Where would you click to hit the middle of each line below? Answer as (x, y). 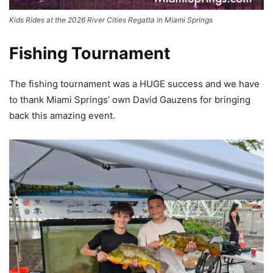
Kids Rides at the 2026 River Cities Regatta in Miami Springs (111, 20)
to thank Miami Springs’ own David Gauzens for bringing (130, 100)
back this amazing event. (62, 116)
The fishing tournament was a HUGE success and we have (134, 84)
